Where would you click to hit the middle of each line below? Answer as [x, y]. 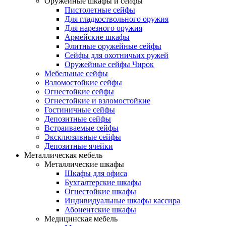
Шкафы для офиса [96, 173]
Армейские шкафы [97, 37]
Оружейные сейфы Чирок [109, 64]
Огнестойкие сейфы [79, 91]
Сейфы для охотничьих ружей [117, 55]
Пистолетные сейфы [100, 10]
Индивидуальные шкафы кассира [122, 200]
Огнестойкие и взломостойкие [97, 100]
